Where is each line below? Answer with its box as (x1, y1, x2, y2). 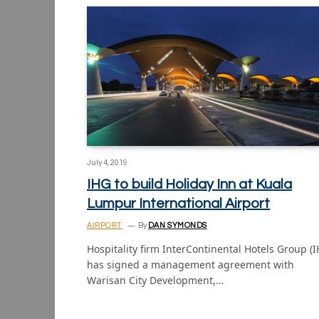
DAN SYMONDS (147, 221, 207, 229)
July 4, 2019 (87, 158, 127, 167)
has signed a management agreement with (87, 257, 294, 271)
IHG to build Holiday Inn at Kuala (87, 177, 292, 192)
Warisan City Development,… (87, 273, 224, 287)
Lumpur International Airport (87, 196, 270, 211)
